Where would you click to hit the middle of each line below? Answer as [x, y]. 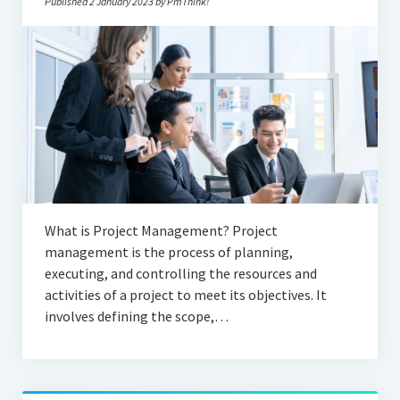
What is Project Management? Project [161, 230]
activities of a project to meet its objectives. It [185, 294]
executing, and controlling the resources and [180, 273]
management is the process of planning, [168, 251]
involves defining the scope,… [136, 316]
